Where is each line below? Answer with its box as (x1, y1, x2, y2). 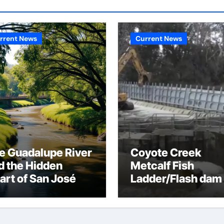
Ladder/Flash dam (130, 172, 222, 185)
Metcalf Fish (130, 159, 194, 172)
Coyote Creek (130, 146, 201, 159)
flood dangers (130, 185, 201, 198)
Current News (135, 34, 182, 43)
